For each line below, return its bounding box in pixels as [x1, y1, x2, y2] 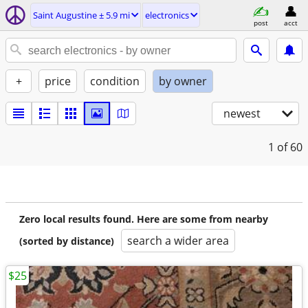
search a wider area [127, 233, 229, 248]
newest [223, 106, 261, 121]
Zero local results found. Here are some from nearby [19, 212, 268, 225]
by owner [159, 74, 207, 89]
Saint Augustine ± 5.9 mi [33, 9, 130, 21]
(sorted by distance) [19, 234, 114, 247]
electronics [145, 9, 189, 21]
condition [90, 74, 140, 89]
